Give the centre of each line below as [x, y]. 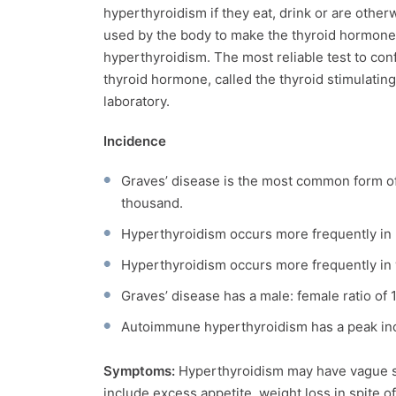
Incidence [135, 141]
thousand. [152, 202]
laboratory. [137, 101]
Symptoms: [141, 370]
